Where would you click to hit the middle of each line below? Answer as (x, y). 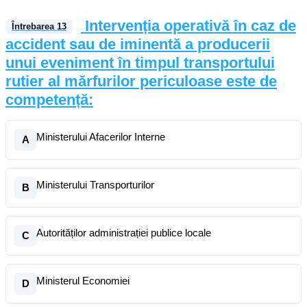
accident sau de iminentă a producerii (138, 44)
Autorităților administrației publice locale (124, 233)
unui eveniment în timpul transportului (140, 63)
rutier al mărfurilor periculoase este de (141, 81)
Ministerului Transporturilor (95, 185)
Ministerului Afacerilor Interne (101, 137)
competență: (49, 100)
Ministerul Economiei (83, 281)
